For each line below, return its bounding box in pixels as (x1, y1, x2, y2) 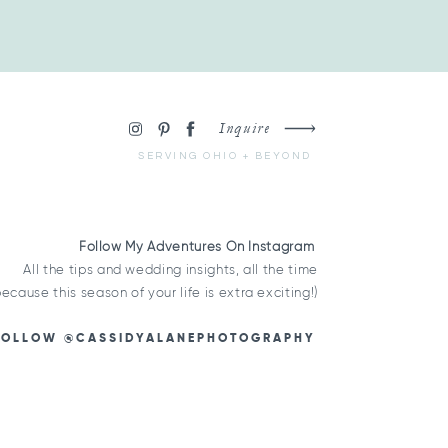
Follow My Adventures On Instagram (78, 239, 318, 254)
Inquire (219, 119, 276, 137)
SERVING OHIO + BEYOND (138, 151, 312, 161)
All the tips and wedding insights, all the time (23, 262, 318, 277)
